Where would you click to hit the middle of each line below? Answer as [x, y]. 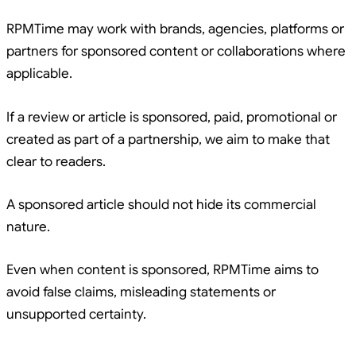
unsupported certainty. [76, 314]
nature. [28, 226]
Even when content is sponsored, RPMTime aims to [163, 269]
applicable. [39, 74]
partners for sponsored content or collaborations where [176, 52]
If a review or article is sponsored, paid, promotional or [172, 117]
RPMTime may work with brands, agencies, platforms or [175, 29]
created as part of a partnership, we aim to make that [168, 139]
